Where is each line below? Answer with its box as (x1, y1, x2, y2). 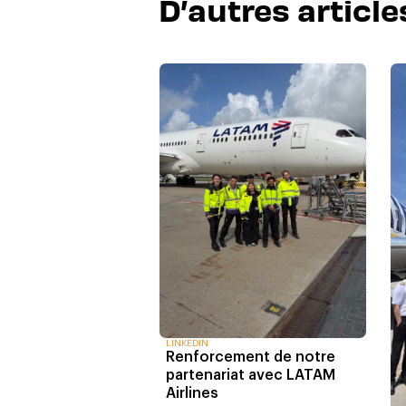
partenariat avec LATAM (166, 368, 335, 383)
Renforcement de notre (166, 350, 335, 365)
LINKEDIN (166, 339, 208, 349)
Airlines (166, 386, 218, 401)
